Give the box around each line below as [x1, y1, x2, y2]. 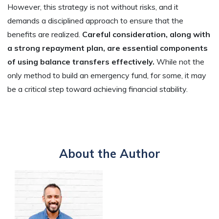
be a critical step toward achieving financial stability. [7, 84, 188, 94]
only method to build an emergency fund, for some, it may [7, 70, 206, 80]
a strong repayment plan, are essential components [7, 43, 208, 53]
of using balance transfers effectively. [7, 56, 156, 66]
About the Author [59, 146, 160, 161]
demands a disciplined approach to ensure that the [7, 15, 183, 25]
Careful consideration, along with [82, 29, 210, 39]
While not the [156, 56, 204, 66]
